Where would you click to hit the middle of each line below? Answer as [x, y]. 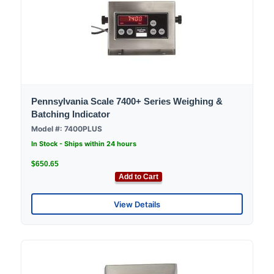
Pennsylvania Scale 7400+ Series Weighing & [127, 102]
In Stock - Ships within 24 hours [84, 144]
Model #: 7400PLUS [67, 129]
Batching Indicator [71, 114]
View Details [137, 204]
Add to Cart [139, 177]
